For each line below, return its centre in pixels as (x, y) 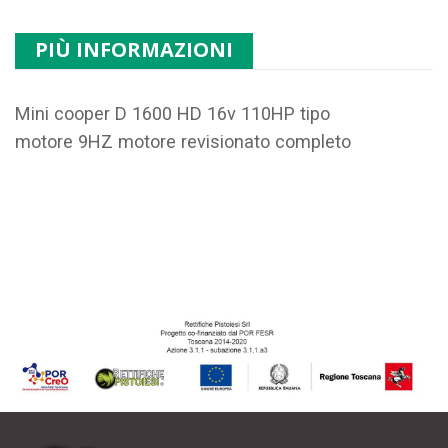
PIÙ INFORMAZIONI (134, 50)
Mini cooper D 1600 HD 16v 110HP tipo (172, 114)
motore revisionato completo (234, 142)
